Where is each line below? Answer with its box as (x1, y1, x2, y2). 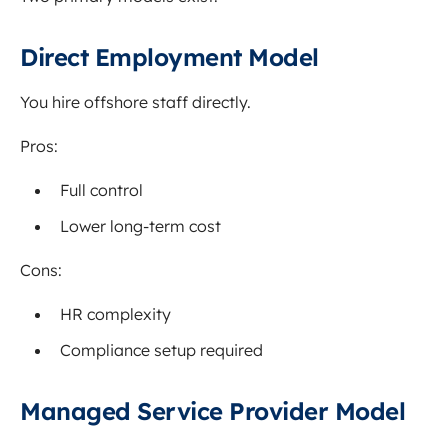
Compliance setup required (60, 340, 263, 361)
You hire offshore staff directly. (20, 92, 251, 113)
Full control (60, 180, 143, 201)
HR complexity (60, 304, 171, 325)
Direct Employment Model (20, 42, 319, 73)
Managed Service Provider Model (20, 396, 405, 427)
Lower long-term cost (60, 216, 221, 237)
